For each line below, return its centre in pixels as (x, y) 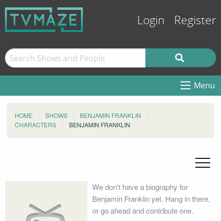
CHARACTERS (36, 125)
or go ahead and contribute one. (143, 210)
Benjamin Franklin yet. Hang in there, (151, 199)
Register (195, 20)
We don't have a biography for (140, 187)
